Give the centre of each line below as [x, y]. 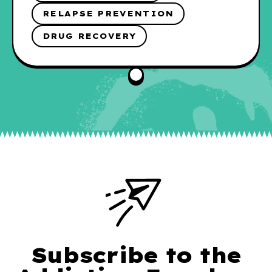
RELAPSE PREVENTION [108, 14]
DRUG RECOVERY [89, 36]
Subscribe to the [136, 255]
